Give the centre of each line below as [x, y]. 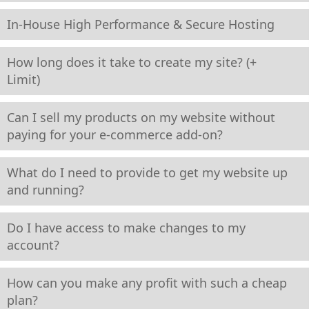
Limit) [23, 79]
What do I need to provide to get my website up [147, 172]
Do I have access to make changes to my [126, 227]
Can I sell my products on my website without [141, 117]
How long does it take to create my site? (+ [132, 62]
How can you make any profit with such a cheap [147, 282]
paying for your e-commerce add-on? [115, 134]
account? [33, 245]
